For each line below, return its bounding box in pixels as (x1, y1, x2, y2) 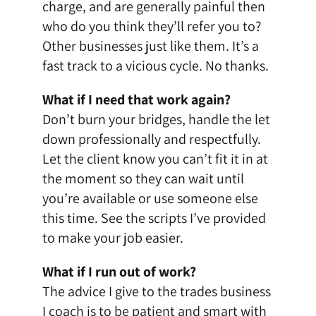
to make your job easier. (42, 229, 183, 248)
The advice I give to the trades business (42, 282, 271, 301)
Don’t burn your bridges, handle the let (42, 110, 270, 129)
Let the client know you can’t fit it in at (42, 150, 268, 169)
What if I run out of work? (42, 262, 196, 281)
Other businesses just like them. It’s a (42, 37, 259, 56)
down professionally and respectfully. (42, 130, 261, 149)
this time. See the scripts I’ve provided (42, 209, 266, 228)
